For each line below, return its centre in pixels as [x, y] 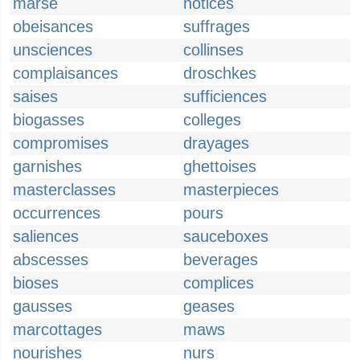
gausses [43, 306]
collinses [213, 50]
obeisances [53, 27]
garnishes [47, 166]
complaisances [65, 73]
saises [35, 96]
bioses [36, 283]
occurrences [57, 213]
